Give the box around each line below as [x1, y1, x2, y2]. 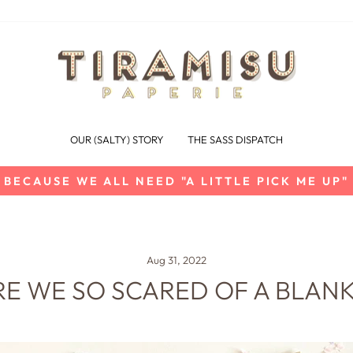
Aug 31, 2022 [147, 254, 206, 267]
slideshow [181, 206, 244, 226]
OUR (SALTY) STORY [70, 132, 164, 146]
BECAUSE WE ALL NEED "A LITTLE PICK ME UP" [4, 173, 349, 189]
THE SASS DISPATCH [188, 132, 283, 146]
